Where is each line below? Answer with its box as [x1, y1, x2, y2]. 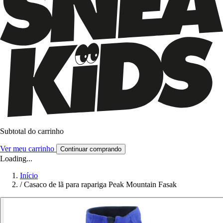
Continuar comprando [60, 145, 121, 153]
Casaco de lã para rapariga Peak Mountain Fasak [24, 180, 177, 189]
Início [20, 171, 38, 180]
